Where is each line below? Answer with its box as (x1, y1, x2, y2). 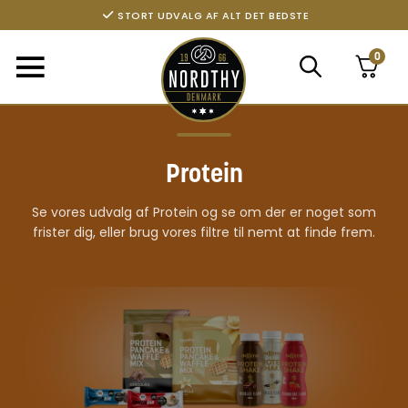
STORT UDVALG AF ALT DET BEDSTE (117, 7, 309, 23)
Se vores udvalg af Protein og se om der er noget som (32, 203, 376, 221)
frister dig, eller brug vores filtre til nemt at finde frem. (33, 223, 375, 241)
